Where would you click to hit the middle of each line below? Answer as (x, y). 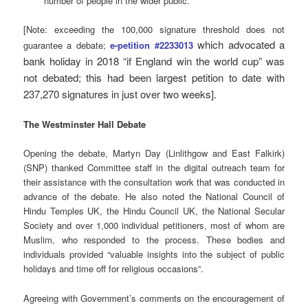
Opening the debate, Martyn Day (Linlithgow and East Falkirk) (154, 153)
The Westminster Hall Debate (85, 124)
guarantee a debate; (67, 45)
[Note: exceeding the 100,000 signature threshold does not (154, 30)
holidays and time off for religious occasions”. (114, 269)
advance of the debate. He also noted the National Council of (154, 197)
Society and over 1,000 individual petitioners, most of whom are (154, 225)
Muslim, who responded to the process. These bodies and (154, 240)
